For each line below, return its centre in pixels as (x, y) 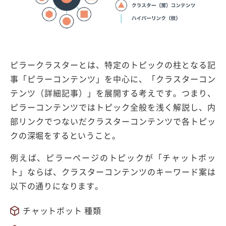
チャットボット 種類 (62, 210)
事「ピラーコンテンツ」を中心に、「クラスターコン (113, 78)
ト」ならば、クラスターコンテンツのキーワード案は (113, 171)
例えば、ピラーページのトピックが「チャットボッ (113, 157)
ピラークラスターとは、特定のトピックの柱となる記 (113, 64)
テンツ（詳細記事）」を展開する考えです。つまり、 (113, 93)
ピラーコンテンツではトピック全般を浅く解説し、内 (113, 107)
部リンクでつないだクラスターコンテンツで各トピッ (113, 121)
